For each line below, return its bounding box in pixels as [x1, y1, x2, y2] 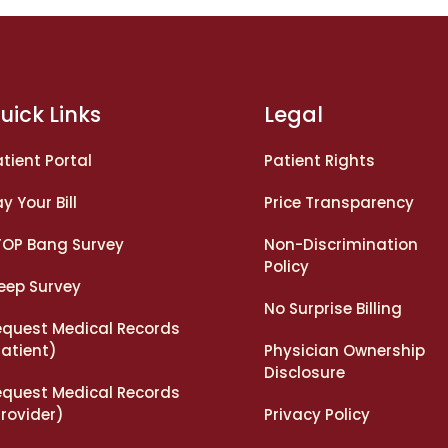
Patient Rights [263, 150, 375, 172]
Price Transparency [263, 192, 414, 214]
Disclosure [263, 362, 345, 384]
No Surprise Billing [263, 298, 402, 320]
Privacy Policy [263, 404, 370, 426]
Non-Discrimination [263, 234, 418, 256]
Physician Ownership [263, 340, 425, 362]
